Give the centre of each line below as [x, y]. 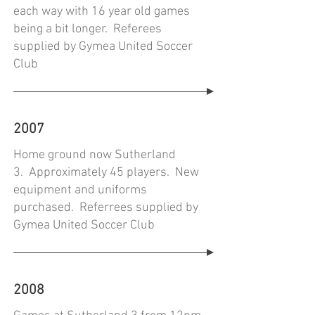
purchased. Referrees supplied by [106, 208]
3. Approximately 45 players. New [106, 173]
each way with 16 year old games [102, 12]
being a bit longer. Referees [88, 29]
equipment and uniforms [80, 190]
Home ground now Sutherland [95, 155]
